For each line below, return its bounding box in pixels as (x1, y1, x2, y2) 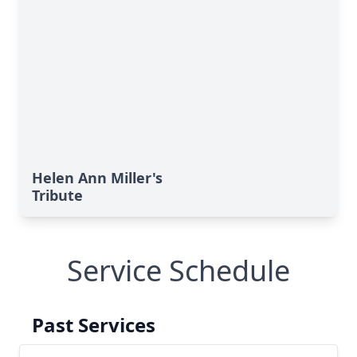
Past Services (32, 312, 155, 338)
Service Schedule (67, 251, 290, 290)
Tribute (32, 186, 83, 205)
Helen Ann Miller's (32, 168, 163, 187)
